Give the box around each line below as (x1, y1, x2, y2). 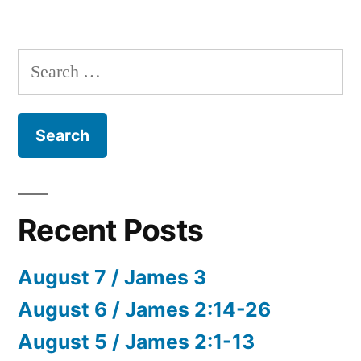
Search (17, 52, 65, 76)
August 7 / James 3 (18, 265, 206, 290)
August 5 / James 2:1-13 (18, 330, 255, 355)
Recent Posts (18, 212, 204, 249)
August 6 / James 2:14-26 (18, 297, 271, 322)
